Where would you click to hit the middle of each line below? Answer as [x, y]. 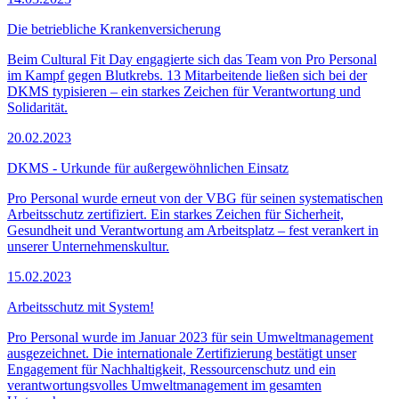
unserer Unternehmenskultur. [88, 246]
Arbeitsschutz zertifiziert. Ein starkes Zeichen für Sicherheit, [175, 214]
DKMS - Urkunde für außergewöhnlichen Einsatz [148, 167]
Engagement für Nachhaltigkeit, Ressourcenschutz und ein [171, 369]
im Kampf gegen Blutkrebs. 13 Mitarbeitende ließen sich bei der [187, 75]
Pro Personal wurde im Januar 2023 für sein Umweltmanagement [190, 337]
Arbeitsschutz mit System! [81, 306]
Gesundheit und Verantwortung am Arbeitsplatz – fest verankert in [193, 230]
